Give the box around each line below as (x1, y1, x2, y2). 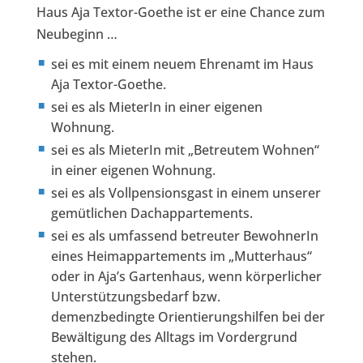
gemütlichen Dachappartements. (50, 203, 253, 222)
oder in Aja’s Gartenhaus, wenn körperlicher (50, 267, 322, 285)
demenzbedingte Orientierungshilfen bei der (50, 307, 325, 326)
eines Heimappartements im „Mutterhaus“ (50, 246, 312, 265)
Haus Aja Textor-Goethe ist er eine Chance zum (36, 3, 325, 21)
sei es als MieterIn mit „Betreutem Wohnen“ (50, 140, 319, 159)
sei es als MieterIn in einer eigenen (50, 97, 263, 116)
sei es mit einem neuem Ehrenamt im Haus (50, 54, 314, 73)
